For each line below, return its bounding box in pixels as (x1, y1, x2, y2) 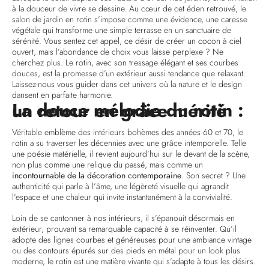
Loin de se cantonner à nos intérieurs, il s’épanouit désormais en (12, 212, 235, 225)
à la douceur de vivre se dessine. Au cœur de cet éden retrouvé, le (12, 2, 246, 14)
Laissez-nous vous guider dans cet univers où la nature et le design (12, 77, 242, 90)
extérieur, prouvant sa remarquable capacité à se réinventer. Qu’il (12, 223, 237, 235)
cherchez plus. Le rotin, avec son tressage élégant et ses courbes (12, 56, 238, 68)
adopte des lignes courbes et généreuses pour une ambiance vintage (12, 234, 252, 246)
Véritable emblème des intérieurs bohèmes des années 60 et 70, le (12, 126, 243, 139)
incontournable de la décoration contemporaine (12, 169, 181, 182)
